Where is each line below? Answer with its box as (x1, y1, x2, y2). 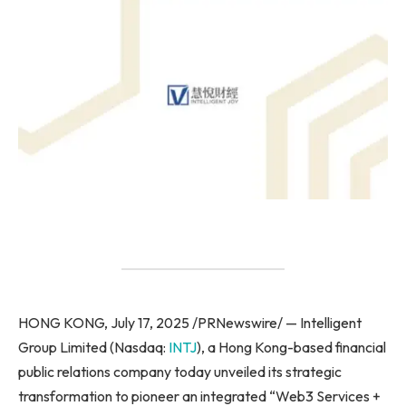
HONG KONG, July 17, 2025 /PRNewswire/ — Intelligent (18, 313, 362, 332)
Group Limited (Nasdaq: (18, 337, 169, 356)
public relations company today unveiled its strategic (18, 362, 342, 381)
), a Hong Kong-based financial (197, 337, 386, 356)
